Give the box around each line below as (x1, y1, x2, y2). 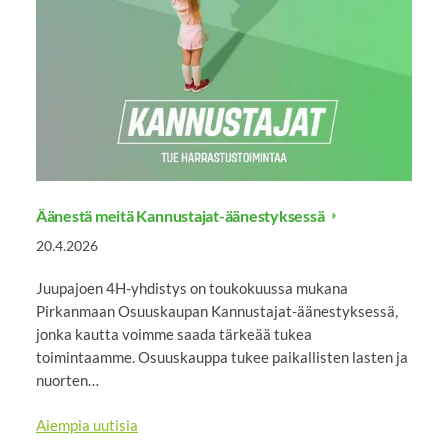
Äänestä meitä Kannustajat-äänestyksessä (35, 205, 328, 225)
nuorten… (35, 370, 99, 389)
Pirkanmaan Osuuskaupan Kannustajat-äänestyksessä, (35, 301, 398, 320)
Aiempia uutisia (35, 416, 138, 435)
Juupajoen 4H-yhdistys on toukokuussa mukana (35, 278, 348, 297)
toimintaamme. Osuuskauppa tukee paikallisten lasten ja (35, 347, 408, 366)
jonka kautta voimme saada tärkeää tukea (35, 324, 312, 343)
